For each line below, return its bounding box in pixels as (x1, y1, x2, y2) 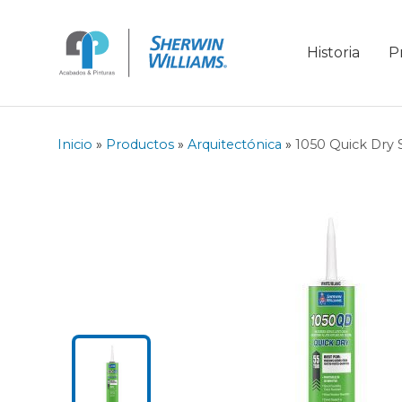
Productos (106, 136, 174, 153)
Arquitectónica (188, 136, 282, 153)
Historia (307, 44, 360, 62)
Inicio (57, 136, 92, 153)
